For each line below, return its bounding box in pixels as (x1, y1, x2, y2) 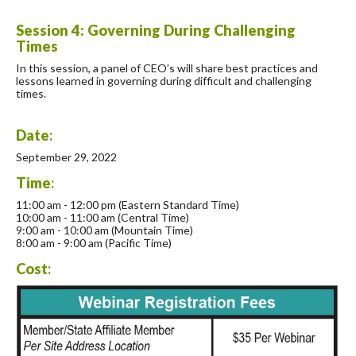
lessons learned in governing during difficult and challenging (16, 74, 311, 88)
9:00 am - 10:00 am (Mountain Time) (16, 223, 193, 238)
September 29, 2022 (16, 150, 117, 164)
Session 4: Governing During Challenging (16, 21, 296, 40)
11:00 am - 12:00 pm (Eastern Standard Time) (16, 198, 239, 212)
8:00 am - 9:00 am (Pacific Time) (16, 236, 172, 250)
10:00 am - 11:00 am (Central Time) (16, 211, 189, 225)
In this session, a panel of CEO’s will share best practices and (16, 61, 318, 75)
